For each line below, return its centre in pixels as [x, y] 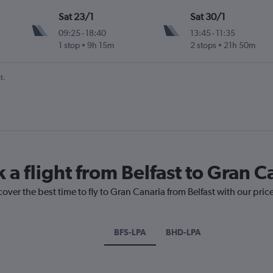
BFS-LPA [130, 232]
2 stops [203, 45]
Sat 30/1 [207, 17]
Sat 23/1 [76, 17]
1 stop [69, 45]
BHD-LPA [183, 232]
